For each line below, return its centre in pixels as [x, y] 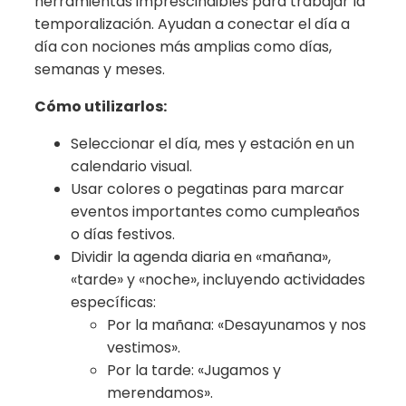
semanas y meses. [100, 69]
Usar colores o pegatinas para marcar [208, 188]
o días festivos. [123, 234]
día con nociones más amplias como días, [183, 46]
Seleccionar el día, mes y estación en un [213, 143]
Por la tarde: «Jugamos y [194, 370]
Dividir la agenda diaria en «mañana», [201, 256]
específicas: [113, 302]
